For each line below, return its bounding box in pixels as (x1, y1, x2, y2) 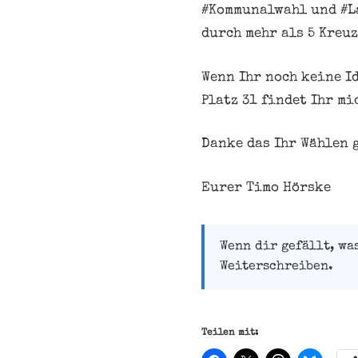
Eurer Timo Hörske (201, 181, 331, 195)
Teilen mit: (201, 328, 258, 338)
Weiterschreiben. (219, 260, 333, 273)
